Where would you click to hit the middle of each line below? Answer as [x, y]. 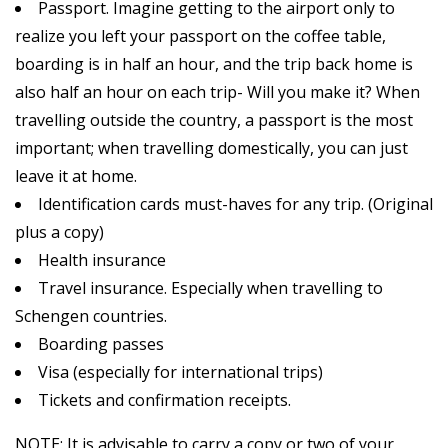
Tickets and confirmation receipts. [164, 400]
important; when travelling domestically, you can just [211, 148]
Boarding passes [101, 344]
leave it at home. [76, 176]
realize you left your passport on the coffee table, [200, 36]
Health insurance [102, 260]
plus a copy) [59, 232]
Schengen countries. [91, 316]
